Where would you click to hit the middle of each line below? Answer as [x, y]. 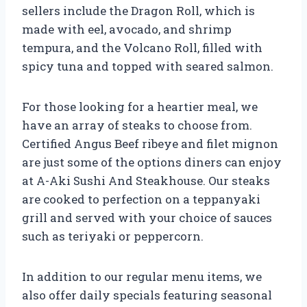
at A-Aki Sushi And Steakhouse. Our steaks [146, 180]
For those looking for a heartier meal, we [140, 106]
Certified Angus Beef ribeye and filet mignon [150, 143]
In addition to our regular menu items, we [142, 276]
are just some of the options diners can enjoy [152, 162]
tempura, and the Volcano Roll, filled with [142, 47]
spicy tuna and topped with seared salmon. [148, 66]
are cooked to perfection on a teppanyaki [141, 199]
